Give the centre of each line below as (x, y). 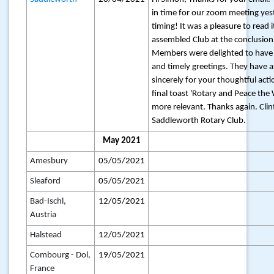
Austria (43, 215)
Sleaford (46, 181)
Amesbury (49, 161)
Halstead (46, 235)
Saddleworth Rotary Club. (199, 121)
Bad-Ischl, (48, 202)
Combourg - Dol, (61, 255)
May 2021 (121, 141)
